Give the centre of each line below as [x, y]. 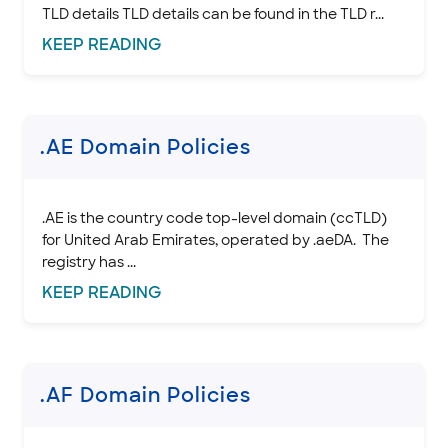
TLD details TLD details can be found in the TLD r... [213, 13]
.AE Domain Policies [145, 146]
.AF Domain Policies [145, 394]
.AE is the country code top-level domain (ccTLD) [214, 217]
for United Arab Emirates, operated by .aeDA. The [215, 239]
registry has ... [89, 261]
